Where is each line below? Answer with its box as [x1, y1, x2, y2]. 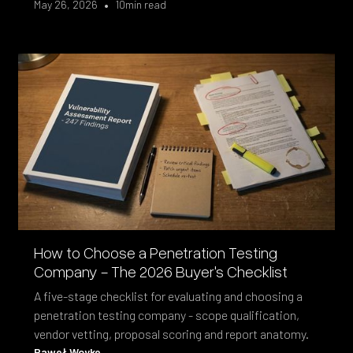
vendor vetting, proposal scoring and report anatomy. [34, 325, 310, 341]
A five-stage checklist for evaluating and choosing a [34, 288, 303, 303]
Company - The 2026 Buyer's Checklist [34, 261, 288, 281]
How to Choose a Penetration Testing [34, 242, 278, 262]
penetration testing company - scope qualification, [34, 307, 300, 322]
